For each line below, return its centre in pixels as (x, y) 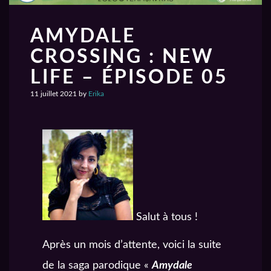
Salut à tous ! (165, 217)
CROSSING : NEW (122, 57)
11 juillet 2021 (54, 93)
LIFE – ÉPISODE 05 (129, 77)
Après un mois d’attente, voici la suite (132, 245)
